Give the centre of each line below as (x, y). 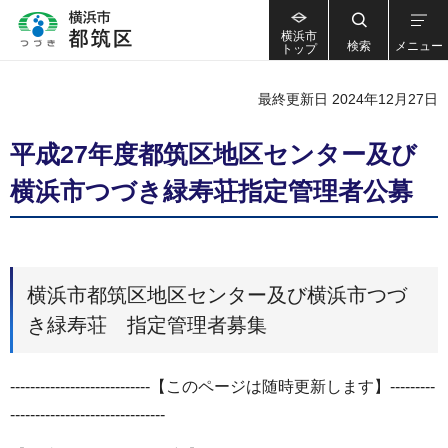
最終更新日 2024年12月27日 (348, 99)
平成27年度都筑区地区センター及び (213, 154)
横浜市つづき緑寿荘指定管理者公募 (211, 191)
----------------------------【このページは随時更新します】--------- (222, 386)
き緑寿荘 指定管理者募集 (147, 325)
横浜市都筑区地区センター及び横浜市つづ (217, 295)
